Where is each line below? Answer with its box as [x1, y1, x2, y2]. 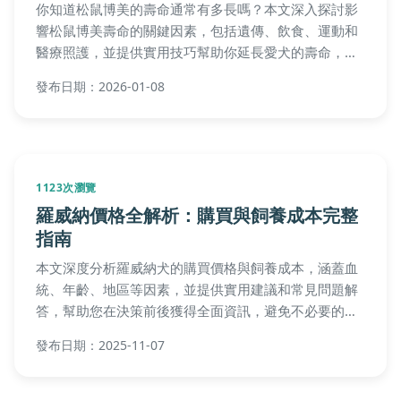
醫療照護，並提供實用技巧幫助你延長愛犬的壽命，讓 [36, 42, 358, 61]
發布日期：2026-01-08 [36, 77, 165, 95]
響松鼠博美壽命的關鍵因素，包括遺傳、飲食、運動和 [36, 21, 358, 39]
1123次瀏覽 [36, 179, 97, 195]
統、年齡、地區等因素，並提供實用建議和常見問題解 [36, 279, 358, 298]
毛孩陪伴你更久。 [36, 64, 143, 82]
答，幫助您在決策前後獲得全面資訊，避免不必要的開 [36, 301, 358, 320]
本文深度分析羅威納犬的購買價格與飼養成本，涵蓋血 [36, 258, 358, 277]
